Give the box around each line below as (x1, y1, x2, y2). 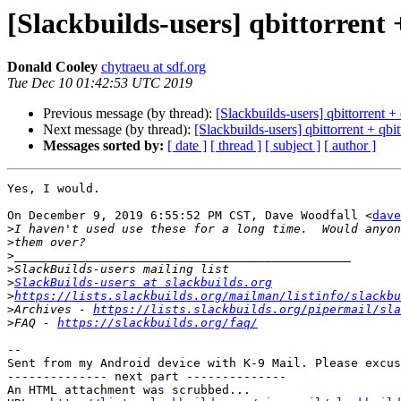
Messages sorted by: (43, 138, 164, 154)
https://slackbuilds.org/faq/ (57, 316, 258, 330)
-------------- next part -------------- (7, 370, 286, 384)
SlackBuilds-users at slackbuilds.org (14, 276, 272, 290)
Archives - (14, 303, 93, 317)
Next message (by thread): (43, 122, 194, 138)
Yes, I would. (7, 182, 100, 196)
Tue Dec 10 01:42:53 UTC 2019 (7, 75, 192, 91)
